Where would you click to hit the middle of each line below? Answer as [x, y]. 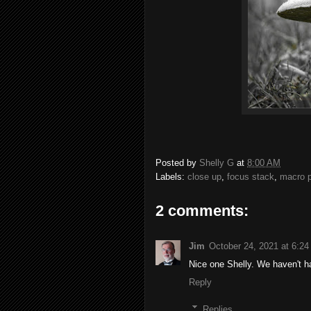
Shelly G [217, 163]
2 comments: [202, 211]
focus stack [251, 177]
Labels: [171, 177]
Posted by [177, 163]
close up [204, 177]
